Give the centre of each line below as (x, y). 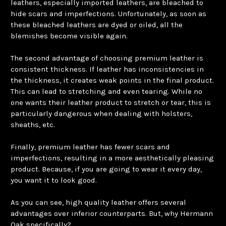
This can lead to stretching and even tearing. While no (106, 91)
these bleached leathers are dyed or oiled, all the (97, 24)
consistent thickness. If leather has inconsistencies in (107, 69)
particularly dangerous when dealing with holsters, (101, 113)
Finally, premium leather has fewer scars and (90, 147)
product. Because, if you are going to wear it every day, (106, 169)
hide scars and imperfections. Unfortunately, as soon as (108, 13)
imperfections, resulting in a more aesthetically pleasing (112, 158)
